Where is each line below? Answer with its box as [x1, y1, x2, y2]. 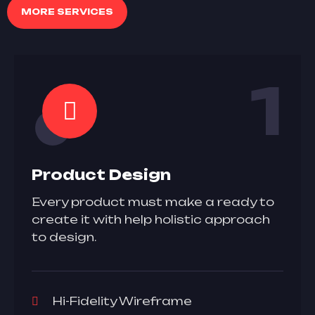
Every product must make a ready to [32, 195, 274, 209]
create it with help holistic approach [32, 212, 270, 226]
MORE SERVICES [21, 6, 113, 17]
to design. [32, 230, 96, 244]
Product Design [32, 166, 171, 184]
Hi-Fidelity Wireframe [53, 294, 192, 308]
